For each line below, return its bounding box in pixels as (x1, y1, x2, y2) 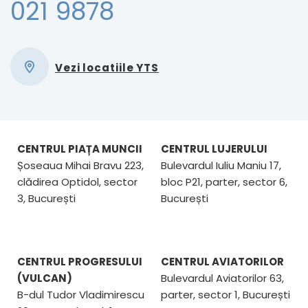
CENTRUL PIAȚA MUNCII (17, 142, 142, 157)
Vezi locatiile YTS (54, 60, 159, 76)
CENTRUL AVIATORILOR (161, 254, 284, 269)
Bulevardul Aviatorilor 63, (161, 271, 284, 286)
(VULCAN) (17, 271, 72, 286)
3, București (17, 191, 76, 206)
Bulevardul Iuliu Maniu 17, (161, 158, 281, 173)
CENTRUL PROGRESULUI (17, 254, 142, 269)
